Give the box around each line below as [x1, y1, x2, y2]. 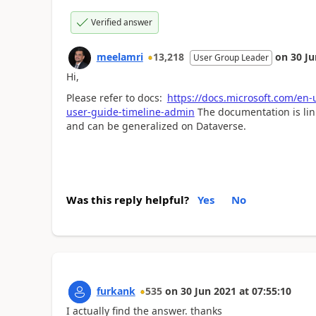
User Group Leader [193, 51, 269, 63]
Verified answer [90, 16, 152, 28]
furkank [96, 284, 135, 298]
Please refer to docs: [66, 91, 165, 104]
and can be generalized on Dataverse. [66, 119, 246, 133]
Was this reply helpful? [66, 192, 189, 207]
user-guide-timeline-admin [66, 105, 195, 119]
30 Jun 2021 [180, 284, 236, 298]
